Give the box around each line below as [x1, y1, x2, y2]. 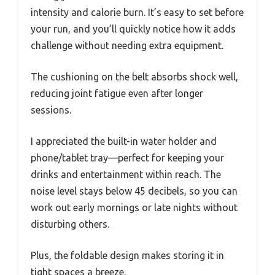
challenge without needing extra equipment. [31, 40, 223, 52]
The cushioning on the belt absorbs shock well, [31, 71, 238, 83]
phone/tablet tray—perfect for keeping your [31, 152, 224, 164]
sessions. [31, 104, 71, 116]
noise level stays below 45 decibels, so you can [31, 185, 238, 197]
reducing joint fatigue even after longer [31, 88, 203, 99]
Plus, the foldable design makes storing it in [31, 250, 224, 261]
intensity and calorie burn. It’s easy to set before [31, 7, 244, 18]
